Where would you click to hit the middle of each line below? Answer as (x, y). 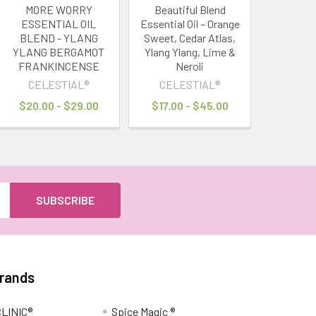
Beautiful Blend (190, 9)
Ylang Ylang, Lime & (190, 51)
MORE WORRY (59, 9)
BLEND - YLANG (59, 37)
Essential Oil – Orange (190, 23)
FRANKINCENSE (59, 66)
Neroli (190, 66)
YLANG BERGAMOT (59, 51)
